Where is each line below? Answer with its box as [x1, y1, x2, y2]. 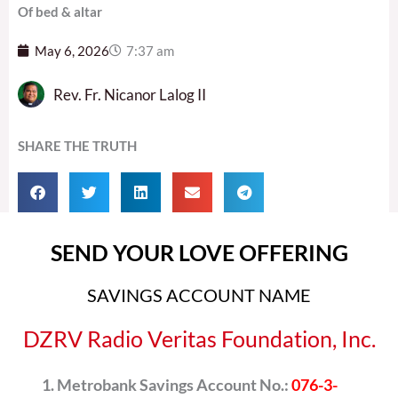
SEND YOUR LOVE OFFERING [50, 239, 348, 267]
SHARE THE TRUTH [18, 138, 137, 155]
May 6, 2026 [35, 43, 109, 59]
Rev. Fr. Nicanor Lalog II [53, 84, 206, 104]
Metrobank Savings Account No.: [57, 375, 291, 395]
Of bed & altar [18, 3, 102, 20]
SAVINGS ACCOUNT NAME [87, 284, 311, 306]
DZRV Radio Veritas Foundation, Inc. [22, 325, 376, 353]
